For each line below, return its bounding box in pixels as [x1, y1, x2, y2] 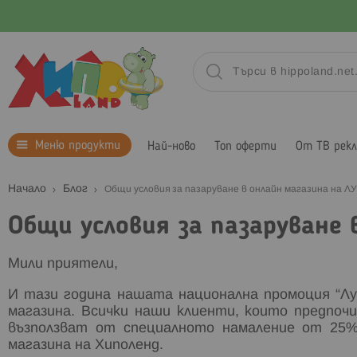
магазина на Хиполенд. [8, 338, 163, 352]
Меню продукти [35, 139, 120, 152]
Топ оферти [214, 139, 277, 153]
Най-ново [147, 139, 195, 153]
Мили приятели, [8, 257, 118, 271]
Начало [8, 183, 49, 194]
